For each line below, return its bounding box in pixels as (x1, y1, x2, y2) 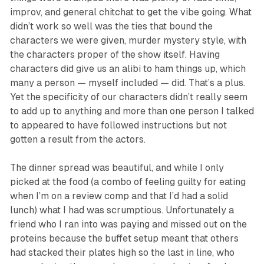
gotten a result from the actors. (9, 133, 146, 145)
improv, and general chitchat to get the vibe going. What (9, 6, 252, 18)
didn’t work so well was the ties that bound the (9, 20, 213, 32)
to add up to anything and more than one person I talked (9, 105, 254, 117)
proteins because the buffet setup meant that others (9, 232, 239, 244)
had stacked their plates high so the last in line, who (9, 246, 235, 258)
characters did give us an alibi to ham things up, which (9, 62, 246, 74)
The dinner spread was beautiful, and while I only (9, 161, 224, 173)
